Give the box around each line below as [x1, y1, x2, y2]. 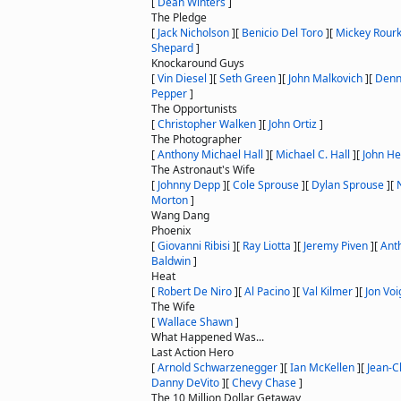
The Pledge [151, 10, 207, 25]
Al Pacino [244, 284, 290, 299]
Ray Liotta [243, 238, 291, 253]
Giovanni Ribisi [158, 238, 230, 253]
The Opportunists [151, 101, 237, 116]
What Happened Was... [151, 329, 264, 345]
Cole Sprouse [233, 177, 299, 192]
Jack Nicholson [158, 25, 229, 40]
